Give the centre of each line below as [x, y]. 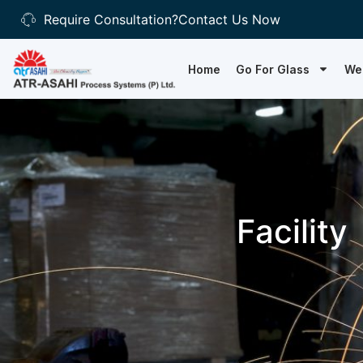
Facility [292, 231]
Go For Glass [273, 69]
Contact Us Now [229, 19]
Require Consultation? [111, 19]
